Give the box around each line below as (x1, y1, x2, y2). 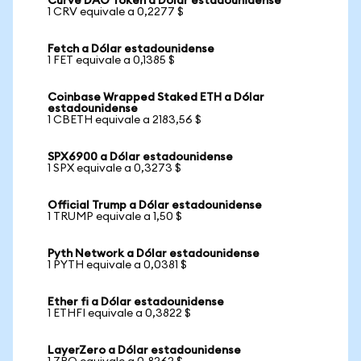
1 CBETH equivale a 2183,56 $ (48, 114, 201, 126)
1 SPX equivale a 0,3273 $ (48, 163, 181, 174)
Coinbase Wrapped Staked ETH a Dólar (48, 92, 264, 103)
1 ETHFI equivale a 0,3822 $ (48, 308, 191, 319)
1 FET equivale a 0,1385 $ (48, 55, 175, 66)
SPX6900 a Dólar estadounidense (48, 151, 233, 163)
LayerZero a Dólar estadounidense (48, 345, 241, 356)
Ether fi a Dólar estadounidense (48, 297, 224, 308)
